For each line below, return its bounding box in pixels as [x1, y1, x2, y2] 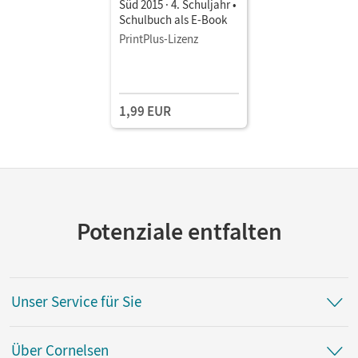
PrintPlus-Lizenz [119, 30, 198, 46]
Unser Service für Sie [11, 292, 141, 312]
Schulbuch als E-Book [119, 11, 227, 27]
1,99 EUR [119, 101, 171, 120]
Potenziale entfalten [76, 215, 282, 246]
